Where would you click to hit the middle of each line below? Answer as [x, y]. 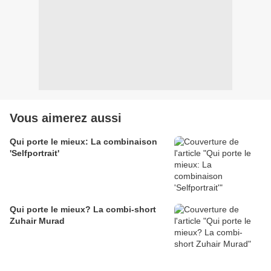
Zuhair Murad [37, 221]
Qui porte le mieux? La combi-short [83, 210]
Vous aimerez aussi [66, 118]
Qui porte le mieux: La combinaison [83, 142]
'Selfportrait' [34, 153]
